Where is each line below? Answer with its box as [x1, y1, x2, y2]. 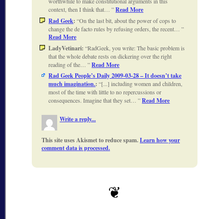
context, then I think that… [48, 5, 112, 13]
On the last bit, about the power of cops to [79, 16, 176, 24]
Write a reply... [60, 115, 96, 124]
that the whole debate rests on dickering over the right [48, 52, 172, 60]
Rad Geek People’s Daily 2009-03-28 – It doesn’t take [48, 71, 182, 80]
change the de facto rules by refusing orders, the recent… [48, 24, 182, 33]
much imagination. [48, 79, 96, 88]
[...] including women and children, [101, 79, 183, 88]
